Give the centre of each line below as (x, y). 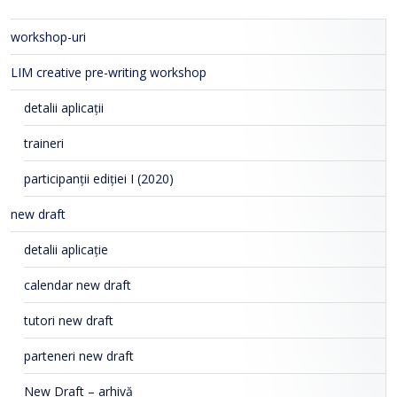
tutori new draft (69, 321)
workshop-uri (48, 37)
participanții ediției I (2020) (99, 179)
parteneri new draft (79, 356)
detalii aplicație (66, 250)
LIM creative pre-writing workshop (109, 73)
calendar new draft (78, 285)
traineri (44, 144)
